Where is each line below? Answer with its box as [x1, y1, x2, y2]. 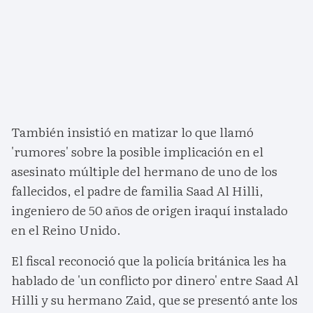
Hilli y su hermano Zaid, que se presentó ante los [11, 290, 298, 310]
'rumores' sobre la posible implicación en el [11, 142, 263, 161]
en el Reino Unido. [11, 220, 121, 240]
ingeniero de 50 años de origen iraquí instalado [11, 201, 288, 220]
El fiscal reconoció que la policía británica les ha [11, 251, 286, 270]
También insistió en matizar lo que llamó [11, 122, 254, 142]
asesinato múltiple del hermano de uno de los [11, 161, 277, 181]
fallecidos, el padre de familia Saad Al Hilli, [11, 181, 263, 201]
